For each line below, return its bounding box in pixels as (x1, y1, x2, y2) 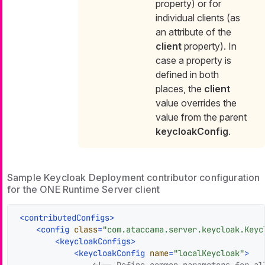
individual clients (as (156, 11, 240, 24)
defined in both (156, 68, 219, 80)
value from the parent (156, 111, 247, 123)
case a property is (156, 54, 231, 66)
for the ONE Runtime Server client (7, 183, 160, 195)
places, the (156, 82, 204, 95)
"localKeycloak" (173, 247, 244, 258)
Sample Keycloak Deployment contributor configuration (7, 171, 260, 183)
